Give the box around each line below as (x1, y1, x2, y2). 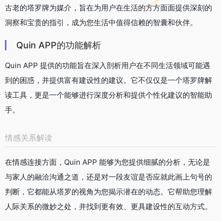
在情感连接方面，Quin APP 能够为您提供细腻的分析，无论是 (5, 157, 210, 167)
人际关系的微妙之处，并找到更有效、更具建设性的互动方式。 (5, 201, 212, 211)
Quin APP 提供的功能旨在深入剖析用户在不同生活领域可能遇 (5, 60, 210, 70)
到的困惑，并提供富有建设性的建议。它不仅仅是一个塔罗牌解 (5, 75, 212, 85)
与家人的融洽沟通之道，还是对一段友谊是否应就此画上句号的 (5, 172, 212, 182)
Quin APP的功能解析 (16, 39, 101, 50)
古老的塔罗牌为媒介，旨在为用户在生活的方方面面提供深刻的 (5, 2, 212, 12)
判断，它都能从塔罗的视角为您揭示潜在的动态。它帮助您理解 (5, 186, 212, 196)
